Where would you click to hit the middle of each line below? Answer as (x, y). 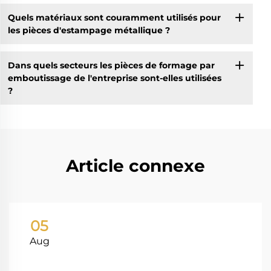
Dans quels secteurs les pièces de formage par (111, 65)
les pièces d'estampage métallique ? (89, 30)
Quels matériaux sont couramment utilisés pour (114, 17)
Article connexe (135, 166)
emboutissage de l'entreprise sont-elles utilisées (114, 78)
